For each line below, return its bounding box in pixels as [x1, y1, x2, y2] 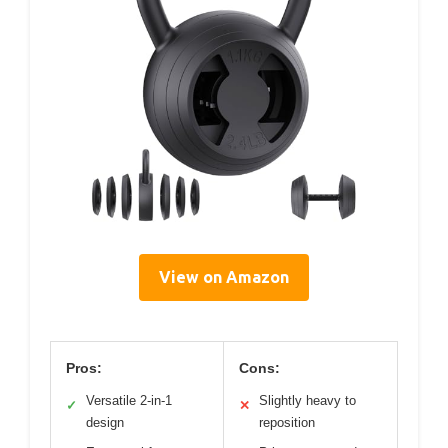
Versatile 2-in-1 [86, 393, 172, 409]
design [86, 415, 124, 431]
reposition [259, 415, 315, 431]
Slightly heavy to [259, 393, 356, 409]
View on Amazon [159, 268, 289, 287]
